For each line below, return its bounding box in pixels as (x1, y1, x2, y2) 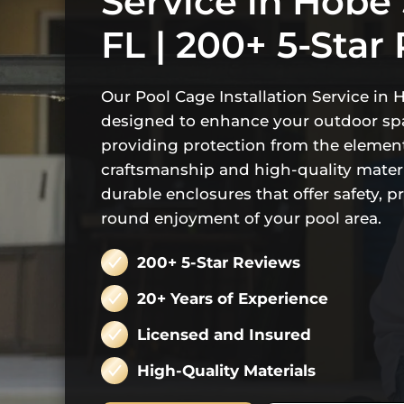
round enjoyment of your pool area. (101, 209, 381, 227)
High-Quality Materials (137, 361, 316, 380)
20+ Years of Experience (137, 289, 328, 308)
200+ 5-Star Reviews (137, 252, 300, 271)
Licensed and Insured (137, 325, 311, 344)
